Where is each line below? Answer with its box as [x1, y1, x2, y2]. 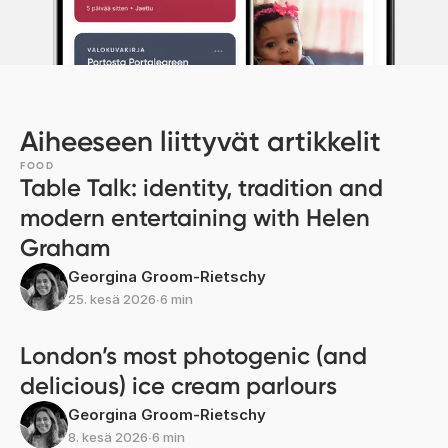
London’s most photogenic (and [20, 340, 367, 370]
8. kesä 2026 [68, 428, 148, 445]
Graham [20, 232, 110, 262]
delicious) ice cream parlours [20, 370, 337, 400]
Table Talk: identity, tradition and [20, 172, 383, 202]
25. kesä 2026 [68, 290, 156, 307]
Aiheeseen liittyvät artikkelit [20, 124, 381, 158]
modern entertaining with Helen [20, 202, 370, 232]
